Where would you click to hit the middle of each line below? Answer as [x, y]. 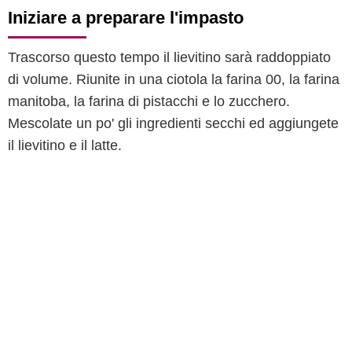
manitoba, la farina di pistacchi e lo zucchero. [149, 101]
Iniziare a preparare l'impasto [126, 18]
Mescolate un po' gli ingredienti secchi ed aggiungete [173, 123]
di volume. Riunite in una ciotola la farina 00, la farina [174, 79]
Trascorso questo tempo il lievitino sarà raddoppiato [169, 57]
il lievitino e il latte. [65, 145]
